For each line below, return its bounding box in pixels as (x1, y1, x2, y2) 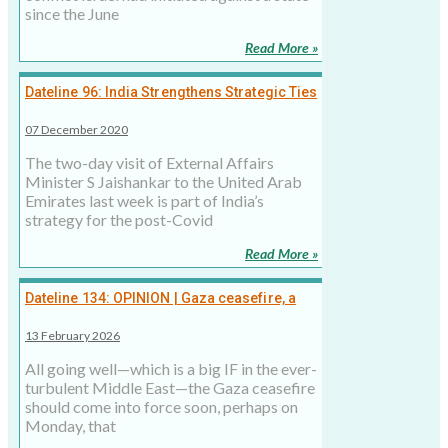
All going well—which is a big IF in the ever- (25, 359, 317, 379)
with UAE (25, 104, 81, 121)
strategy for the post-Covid (25, 210, 213, 230)
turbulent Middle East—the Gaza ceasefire (25, 378, 315, 398)
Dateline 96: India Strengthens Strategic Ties (25, 84, 318, 101)
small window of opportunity (25, 310, 212, 327)
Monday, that (25, 416, 116, 436)
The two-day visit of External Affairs (25, 153, 274, 173)
